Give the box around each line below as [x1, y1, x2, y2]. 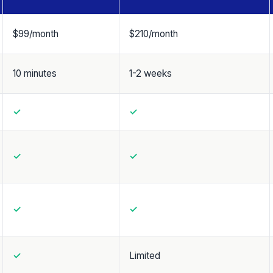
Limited [129, 250, 160, 261]
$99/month [13, 28, 58, 40]
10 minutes [13, 68, 57, 79]
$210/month [129, 28, 178, 40]
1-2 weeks [129, 68, 172, 79]
